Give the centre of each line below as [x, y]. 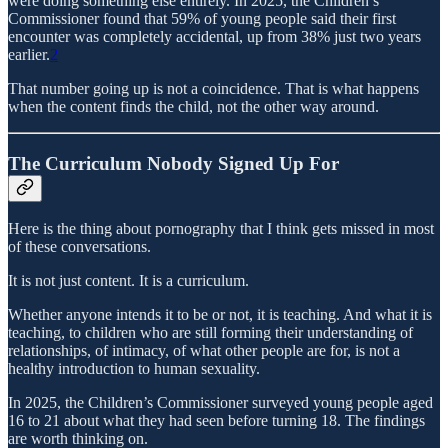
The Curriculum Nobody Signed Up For [173, 163]
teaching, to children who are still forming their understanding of [210, 333]
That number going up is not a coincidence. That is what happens [213, 88]
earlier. [29, 54]
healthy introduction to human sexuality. [134, 369]
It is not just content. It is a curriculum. [128, 281]
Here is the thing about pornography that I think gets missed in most [221, 229]
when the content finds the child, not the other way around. [193, 106]
